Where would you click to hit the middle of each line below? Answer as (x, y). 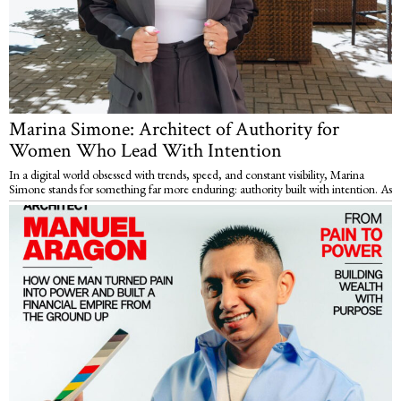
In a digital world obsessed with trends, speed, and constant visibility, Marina (187, 175)
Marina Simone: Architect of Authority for (174, 130)
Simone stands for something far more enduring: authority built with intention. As (200, 189)
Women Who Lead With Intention (145, 151)
